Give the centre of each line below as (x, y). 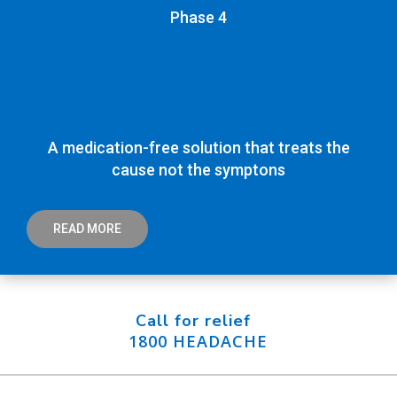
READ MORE (87, 229)
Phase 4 (198, 18)
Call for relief (198, 321)
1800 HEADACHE (198, 342)
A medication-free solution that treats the (198, 148)
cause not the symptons (198, 170)
